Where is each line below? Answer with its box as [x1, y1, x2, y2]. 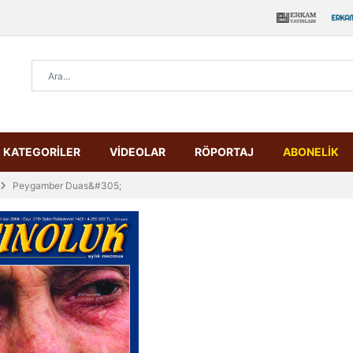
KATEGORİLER [3, 145, 80, 158]
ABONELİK [283, 145, 339, 158]
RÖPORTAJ [195, 145, 254, 158]
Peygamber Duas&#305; [13, 180, 121, 191]
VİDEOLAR [110, 145, 165, 158]
